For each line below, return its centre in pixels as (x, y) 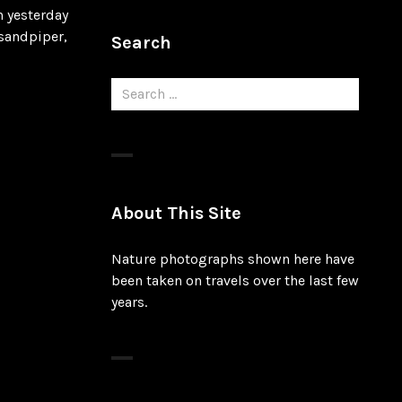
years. (129, 301)
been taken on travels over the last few (235, 280)
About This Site (176, 213)
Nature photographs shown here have (233, 258)
